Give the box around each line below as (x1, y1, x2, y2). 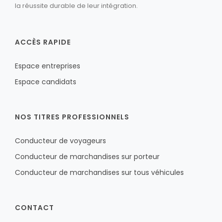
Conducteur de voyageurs (15, 135, 106, 146)
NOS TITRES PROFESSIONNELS (15, 111, 129, 122)
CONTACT (15, 202, 54, 213)
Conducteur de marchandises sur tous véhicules (15, 167, 184, 177)
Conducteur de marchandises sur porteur (15, 151, 160, 162)
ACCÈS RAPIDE (15, 37, 71, 47)
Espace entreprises (15, 60, 80, 71)
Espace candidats (15, 76, 76, 87)
